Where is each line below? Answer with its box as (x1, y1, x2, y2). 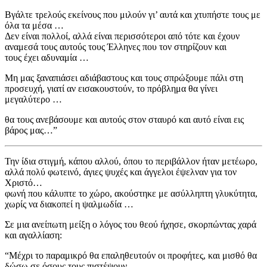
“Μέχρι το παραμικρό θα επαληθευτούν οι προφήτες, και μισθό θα (5, 250, 257, 260)
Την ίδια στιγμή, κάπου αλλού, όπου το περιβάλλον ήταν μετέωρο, (5, 156, 257, 166)
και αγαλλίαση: (5, 229, 62, 240)
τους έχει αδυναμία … (5, 52, 89, 63)
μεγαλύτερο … (5, 94, 62, 104)
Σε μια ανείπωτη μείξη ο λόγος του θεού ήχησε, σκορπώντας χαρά (5, 219, 256, 229)
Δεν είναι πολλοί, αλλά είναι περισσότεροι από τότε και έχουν (5, 30, 240, 41)
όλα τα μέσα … (5, 20, 64, 30)
